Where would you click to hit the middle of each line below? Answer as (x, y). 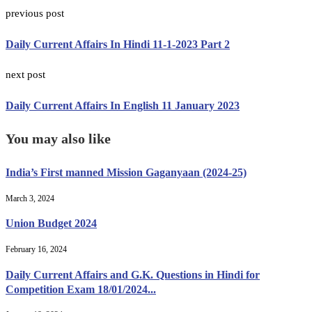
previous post (35, 13)
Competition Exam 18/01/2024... (81, 289)
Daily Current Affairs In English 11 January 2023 (123, 106)
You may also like (58, 138)
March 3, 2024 (30, 198)
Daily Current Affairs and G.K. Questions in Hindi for (133, 274)
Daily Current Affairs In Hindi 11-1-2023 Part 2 (118, 44)
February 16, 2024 (36, 250)
